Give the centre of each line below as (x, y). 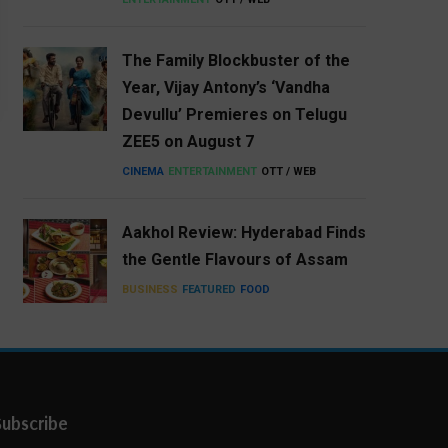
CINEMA (142, 172)
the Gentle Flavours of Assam (234, 260)
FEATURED (208, 290)
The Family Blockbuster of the (235, 61)
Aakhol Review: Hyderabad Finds (243, 233)
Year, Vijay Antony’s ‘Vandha (225, 88)
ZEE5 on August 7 (187, 142)
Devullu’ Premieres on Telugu (234, 115)
